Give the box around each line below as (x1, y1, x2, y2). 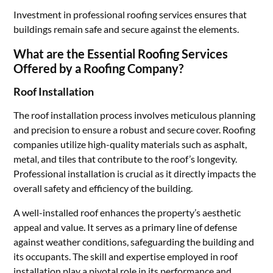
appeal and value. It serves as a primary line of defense (13, 221, 238, 233)
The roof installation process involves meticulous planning (13, 109, 256, 121)
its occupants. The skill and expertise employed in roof (13, 250, 238, 262)
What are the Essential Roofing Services (13, 46, 229, 61)
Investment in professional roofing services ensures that (13, 9, 247, 20)
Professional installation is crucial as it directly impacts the (13, 168, 257, 179)
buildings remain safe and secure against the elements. (13, 23, 239, 35)
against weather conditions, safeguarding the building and (13, 236, 255, 247)
